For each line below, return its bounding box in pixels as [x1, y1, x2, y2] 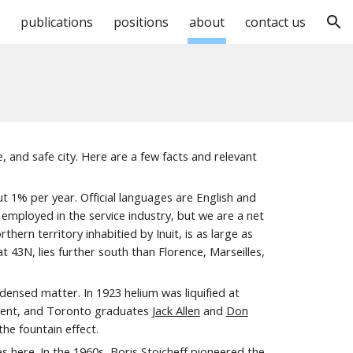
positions [113, 13, 169, 31]
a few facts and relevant [130, 148, 257, 164]
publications [20, 13, 93, 31]
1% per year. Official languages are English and [10, 189, 256, 205]
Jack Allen [151, 303, 200, 318]
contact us [245, 13, 306, 31]
